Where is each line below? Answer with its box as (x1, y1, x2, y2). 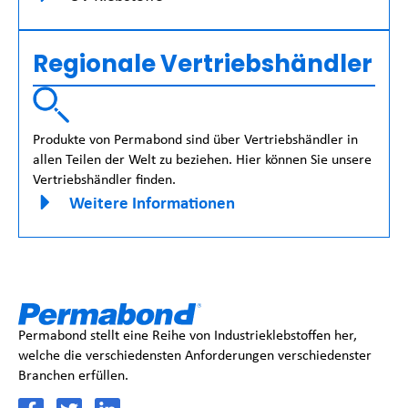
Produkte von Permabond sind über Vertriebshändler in (33, 129, 358, 149)
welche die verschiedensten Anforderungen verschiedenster (18, 344, 372, 364)
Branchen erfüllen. (18, 364, 128, 384)
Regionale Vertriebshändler (33, 47, 372, 81)
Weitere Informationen (69, 190, 235, 215)
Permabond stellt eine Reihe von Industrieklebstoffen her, (18, 324, 357, 344)
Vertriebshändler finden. (33, 169, 176, 189)
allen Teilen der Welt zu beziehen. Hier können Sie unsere (33, 149, 372, 169)
